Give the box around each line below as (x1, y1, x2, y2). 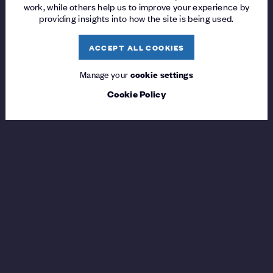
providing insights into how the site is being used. (39, 12, 234, 25)
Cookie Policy (107, 87, 166, 101)
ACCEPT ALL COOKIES (88, 41, 185, 54)
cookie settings (130, 68, 194, 81)
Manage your (79, 68, 130, 81)
